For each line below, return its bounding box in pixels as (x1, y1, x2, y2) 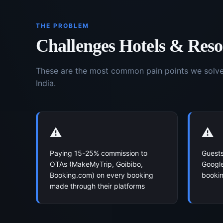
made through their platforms (50, 182, 145, 190)
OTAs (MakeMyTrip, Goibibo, (50, 160, 143, 168)
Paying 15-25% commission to (50, 149, 147, 157)
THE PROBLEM (36, 22, 89, 29)
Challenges (36, 36, 119, 56)
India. (36, 78, 56, 88)
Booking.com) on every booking (50, 171, 153, 179)
